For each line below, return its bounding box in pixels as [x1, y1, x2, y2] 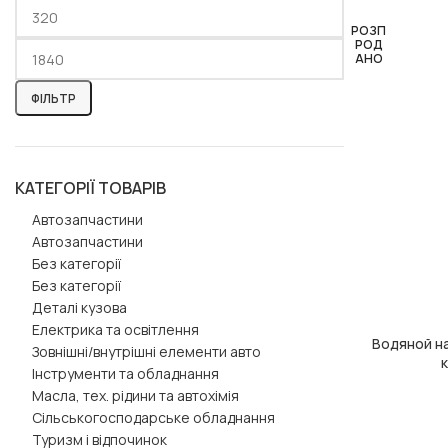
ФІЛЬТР [31, 89, 76, 107]
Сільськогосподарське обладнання [32, 408, 275, 427]
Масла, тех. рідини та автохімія [32, 386, 239, 405]
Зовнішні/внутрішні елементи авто [32, 342, 261, 361]
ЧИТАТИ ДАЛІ [343, 334, 432, 353]
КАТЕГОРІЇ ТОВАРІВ [15, 177, 166, 199]
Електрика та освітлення [32, 320, 199, 339]
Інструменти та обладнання [32, 364, 219, 383]
